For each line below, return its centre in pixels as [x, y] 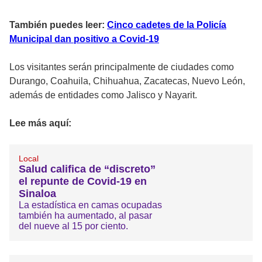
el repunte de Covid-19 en [83, 181]
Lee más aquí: [40, 123]
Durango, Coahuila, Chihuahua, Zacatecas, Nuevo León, [127, 81]
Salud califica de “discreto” [87, 169]
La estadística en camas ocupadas [90, 205]
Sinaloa [37, 193]
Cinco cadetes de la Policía [167, 25]
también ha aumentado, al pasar [85, 215]
